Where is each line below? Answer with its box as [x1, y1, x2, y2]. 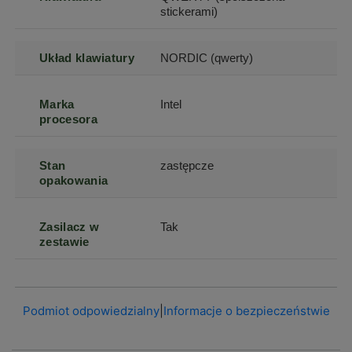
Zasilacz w [39, 220, 100, 233]
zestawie [39, 235, 90, 248]
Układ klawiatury [39, 51, 134, 64]
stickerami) [160, 5, 218, 18]
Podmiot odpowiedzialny [22, 303, 159, 318]
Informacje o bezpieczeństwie [163, 303, 330, 318]
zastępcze [160, 159, 214, 172]
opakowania [39, 174, 108, 187]
